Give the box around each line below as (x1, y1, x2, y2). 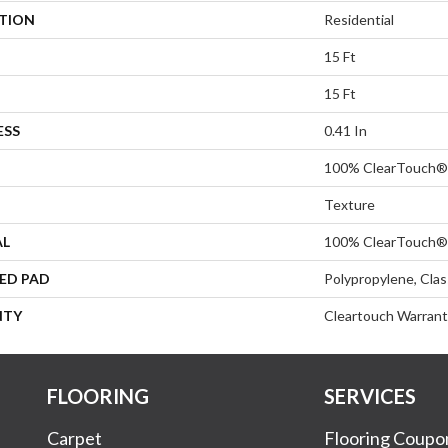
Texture (324, 195, 375, 213)
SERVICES (324, 383, 417, 408)
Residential (324, 10, 394, 28)
